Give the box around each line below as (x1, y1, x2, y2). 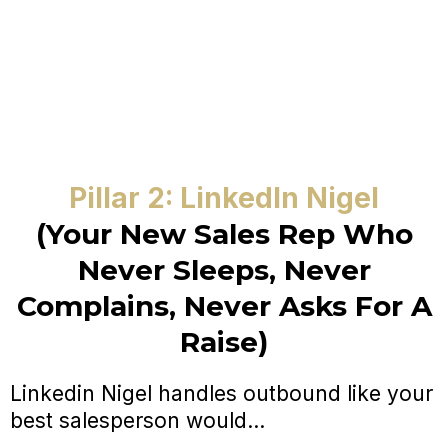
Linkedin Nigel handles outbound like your (10, 381, 433, 407)
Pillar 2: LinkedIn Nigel (69, 181, 379, 216)
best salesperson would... (10, 408, 265, 434)
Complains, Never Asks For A (16, 289, 432, 324)
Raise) (180, 325, 268, 360)
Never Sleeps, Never (77, 253, 371, 288)
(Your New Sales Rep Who (35, 217, 413, 252)
